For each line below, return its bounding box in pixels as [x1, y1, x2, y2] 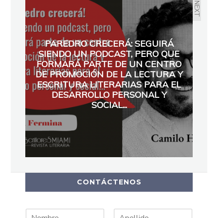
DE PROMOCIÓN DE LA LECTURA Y [35, 68, 183, 80]
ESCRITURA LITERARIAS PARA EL [37, 78, 181, 90]
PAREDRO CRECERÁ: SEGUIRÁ [44, 37, 174, 49]
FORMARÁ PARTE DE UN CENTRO [36, 58, 182, 70]
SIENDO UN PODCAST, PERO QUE [38, 48, 180, 59]
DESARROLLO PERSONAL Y [51, 89, 167, 100]
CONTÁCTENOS [76, 178, 142, 187]
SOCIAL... [91, 99, 127, 110]
